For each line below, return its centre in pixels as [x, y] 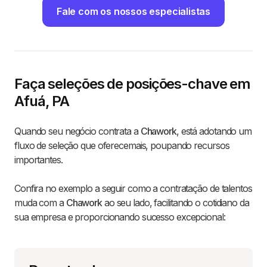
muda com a [40, 203]
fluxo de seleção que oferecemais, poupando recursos [122, 146]
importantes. [38, 160]
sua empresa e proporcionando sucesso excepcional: [120, 217]
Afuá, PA [42, 101]
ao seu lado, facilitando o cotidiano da [176, 203]
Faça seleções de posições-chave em [133, 84]
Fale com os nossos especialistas [133, 12]
